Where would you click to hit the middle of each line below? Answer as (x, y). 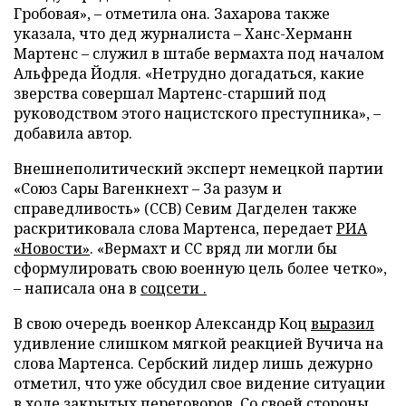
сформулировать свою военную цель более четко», (200, 269)
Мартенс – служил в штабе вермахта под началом (199, 54)
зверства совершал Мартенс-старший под (170, 94)
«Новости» (52, 249)
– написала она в (77, 289)
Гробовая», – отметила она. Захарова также (172, 14)
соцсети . (174, 289)
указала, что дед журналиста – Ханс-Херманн (183, 34)
